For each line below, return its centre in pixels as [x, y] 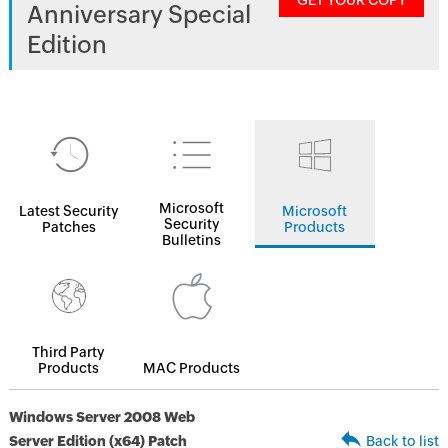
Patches [68, 227]
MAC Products [192, 368]
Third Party [69, 352]
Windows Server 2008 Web [101, 417]
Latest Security [68, 211]
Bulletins [192, 240]
